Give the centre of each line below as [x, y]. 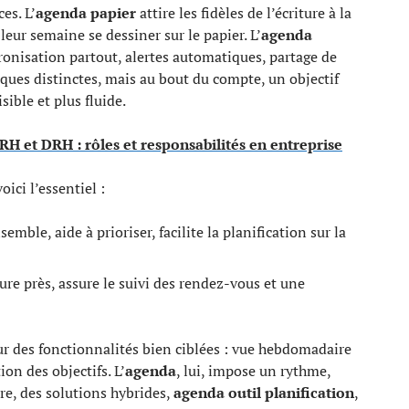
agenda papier [86, 13]
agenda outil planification [264, 393]
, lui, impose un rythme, [253, 371]
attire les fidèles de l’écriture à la [244, 13]
